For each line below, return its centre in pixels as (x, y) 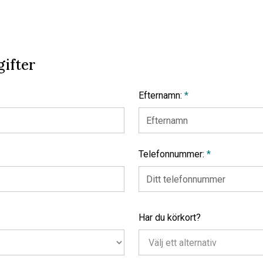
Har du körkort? (170, 218)
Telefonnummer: (173, 154)
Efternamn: (161, 95)
